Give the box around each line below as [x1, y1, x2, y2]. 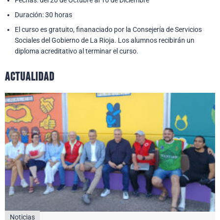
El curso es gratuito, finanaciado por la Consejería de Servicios [15, 25, 202, 33]
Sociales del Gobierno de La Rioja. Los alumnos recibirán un [15, 36, 194, 44]
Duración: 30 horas [15, 10, 72, 19]
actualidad [5, 69, 55, 84]
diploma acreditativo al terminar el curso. [15, 47, 138, 55]
